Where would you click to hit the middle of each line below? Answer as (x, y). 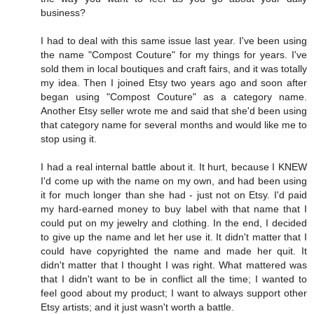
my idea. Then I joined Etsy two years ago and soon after (174, 83)
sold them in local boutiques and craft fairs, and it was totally (174, 69)
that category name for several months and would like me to (174, 125)
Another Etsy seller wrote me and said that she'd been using (174, 111)
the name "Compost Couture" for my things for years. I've (174, 55)
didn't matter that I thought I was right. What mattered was (174, 265)
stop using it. (69, 139)
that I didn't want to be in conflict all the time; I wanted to (174, 279)
